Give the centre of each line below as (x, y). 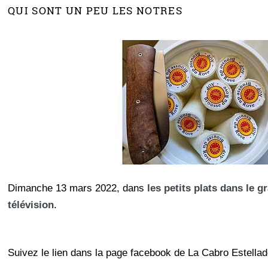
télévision (31, 204)
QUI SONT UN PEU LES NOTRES (95, 10)
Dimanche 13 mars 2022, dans (76, 188)
